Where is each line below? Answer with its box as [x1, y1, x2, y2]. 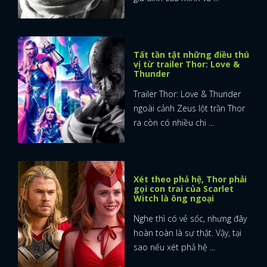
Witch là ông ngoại [133, 193, 214, 204]
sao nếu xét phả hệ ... [133, 241, 215, 253]
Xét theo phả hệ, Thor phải [133, 173, 247, 185]
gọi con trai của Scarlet [133, 183, 234, 195]
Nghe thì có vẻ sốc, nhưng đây [133, 213, 247, 225]
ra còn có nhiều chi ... [133, 117, 214, 129]
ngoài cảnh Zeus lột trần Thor [133, 103, 245, 114]
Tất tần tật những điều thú [133, 49, 249, 61]
